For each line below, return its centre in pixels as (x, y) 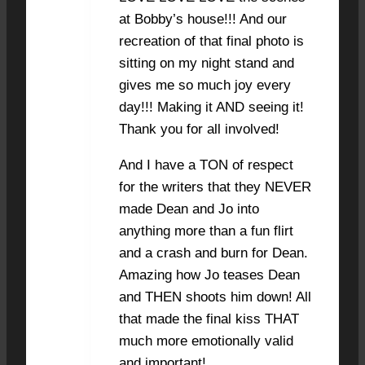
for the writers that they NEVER (215, 187)
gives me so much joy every (205, 85)
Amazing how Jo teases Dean (209, 275)
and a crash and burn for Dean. (213, 253)
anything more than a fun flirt (206, 231)
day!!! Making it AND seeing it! (211, 107)
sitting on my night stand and (207, 63)
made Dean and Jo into (189, 209)
